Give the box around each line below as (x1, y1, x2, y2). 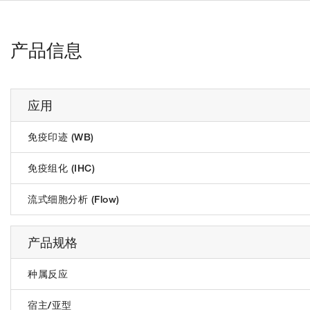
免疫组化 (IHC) (28, 161, 95, 174)
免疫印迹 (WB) (28, 130, 94, 143)
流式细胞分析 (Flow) (28, 192, 120, 206)
